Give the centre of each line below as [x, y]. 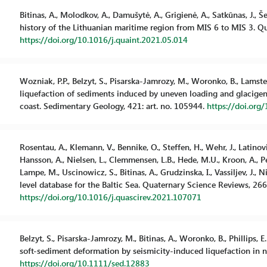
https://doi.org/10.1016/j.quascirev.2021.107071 [110, 197]
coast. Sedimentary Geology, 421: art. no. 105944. [113, 106]
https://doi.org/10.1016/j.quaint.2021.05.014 [103, 40]
